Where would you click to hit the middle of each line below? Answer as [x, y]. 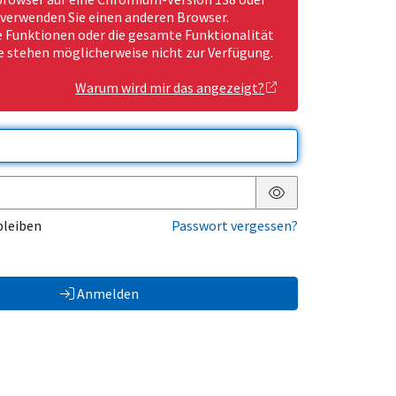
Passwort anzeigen [333, 206]
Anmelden [107, 294]
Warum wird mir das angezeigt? [170, 88]
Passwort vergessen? [235, 226]
